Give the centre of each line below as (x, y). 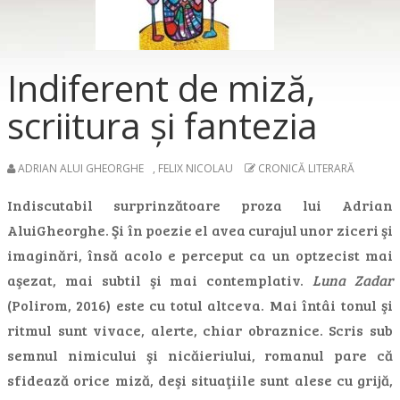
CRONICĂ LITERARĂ (306, 168)
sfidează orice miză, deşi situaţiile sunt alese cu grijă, (200, 380)
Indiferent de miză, (161, 88)
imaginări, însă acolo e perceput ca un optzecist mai (200, 255)
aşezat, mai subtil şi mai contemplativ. (160, 280)
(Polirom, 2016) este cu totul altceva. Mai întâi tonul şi (200, 305)
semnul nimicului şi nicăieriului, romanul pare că (200, 355)
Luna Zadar (353, 280)
